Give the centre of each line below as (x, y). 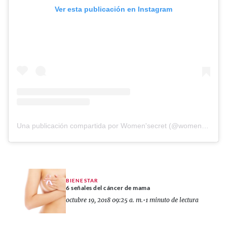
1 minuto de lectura (172, 200)
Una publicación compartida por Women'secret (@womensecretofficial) (205, 126)
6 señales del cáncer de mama (108, 187)
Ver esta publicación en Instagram (113, 9)
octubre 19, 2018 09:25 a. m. (104, 200)
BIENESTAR (82, 180)
